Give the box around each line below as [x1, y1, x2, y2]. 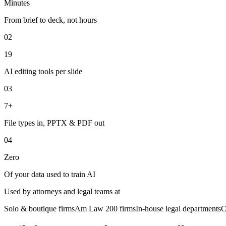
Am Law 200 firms [75, 204, 136, 213]
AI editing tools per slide [4, 67, 82, 76]
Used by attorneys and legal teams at [4, 187, 120, 196]
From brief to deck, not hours [4, 15, 97, 24]
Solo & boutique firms [4, 204, 75, 213]
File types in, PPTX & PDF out [4, 118, 104, 127]
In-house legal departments [136, 204, 221, 213]
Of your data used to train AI [4, 169, 95, 179]
